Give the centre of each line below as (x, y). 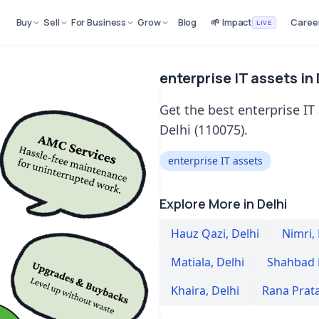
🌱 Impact (232, 22)
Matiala (191, 262)
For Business (99, 22)
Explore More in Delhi (223, 204)
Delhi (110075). (204, 130)
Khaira (188, 291)
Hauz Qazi (198, 234)
